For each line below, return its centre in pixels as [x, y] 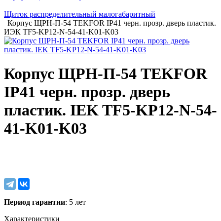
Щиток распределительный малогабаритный [80, 14]
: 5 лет [75, 202]
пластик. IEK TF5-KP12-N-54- [110, 110]
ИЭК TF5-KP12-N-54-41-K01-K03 [61, 32]
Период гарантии [35, 202]
